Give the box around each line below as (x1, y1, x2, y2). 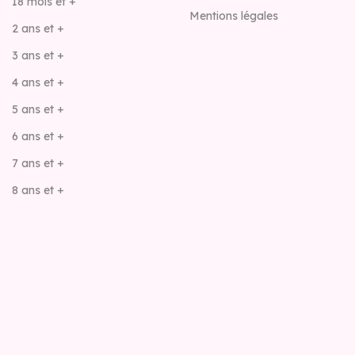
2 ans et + (12, 21, 64, 36)
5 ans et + (12, 102, 64, 117)
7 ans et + (12, 156, 64, 171)
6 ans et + (12, 129, 64, 144)
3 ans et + (12, 48, 64, 63)
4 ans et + (12, 75, 64, 90)
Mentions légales (189, 9, 278, 24)
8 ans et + (12, 183, 64, 198)
